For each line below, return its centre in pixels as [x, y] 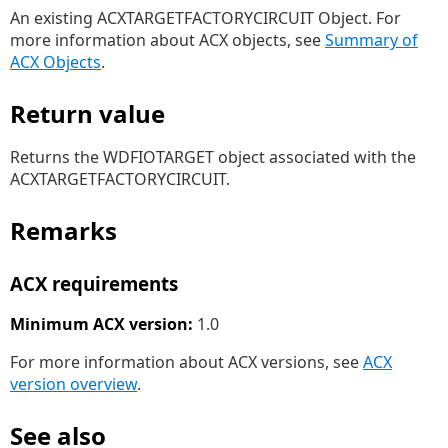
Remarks [63, 230]
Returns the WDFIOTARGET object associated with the [213, 157]
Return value [87, 113]
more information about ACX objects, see [167, 40]
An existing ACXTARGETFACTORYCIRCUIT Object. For [205, 18]
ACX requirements [94, 283]
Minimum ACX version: [101, 324]
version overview [73, 384]
